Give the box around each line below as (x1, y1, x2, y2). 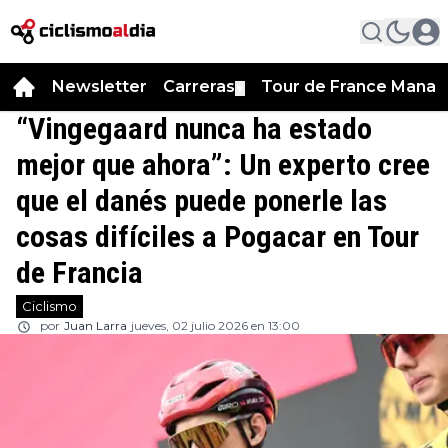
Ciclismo (22, 298, 77, 315)
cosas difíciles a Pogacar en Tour (16, 219, 419, 255)
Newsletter (52, 77, 147, 97)
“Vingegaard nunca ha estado (16, 111, 372, 147)
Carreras (163, 77, 235, 97)
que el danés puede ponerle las (16, 183, 387, 219)
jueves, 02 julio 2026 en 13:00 (131, 318, 300, 334)
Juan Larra (64, 318, 127, 334)
